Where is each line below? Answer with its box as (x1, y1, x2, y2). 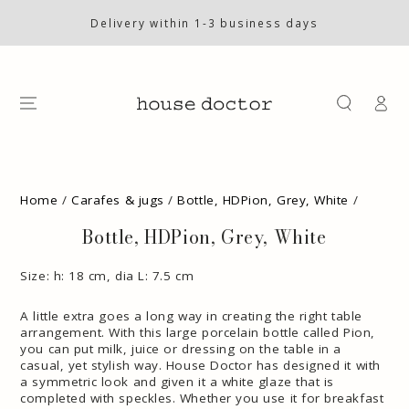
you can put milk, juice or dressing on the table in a (20, 341, 342, 358)
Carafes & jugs (71, 191, 164, 208)
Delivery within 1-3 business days (90, 16, 319, 30)
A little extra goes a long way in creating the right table (20, 308, 362, 325)
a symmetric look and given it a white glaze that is (20, 373, 334, 391)
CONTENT (16, 15, 79, 28)
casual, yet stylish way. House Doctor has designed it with (20, 357, 381, 374)
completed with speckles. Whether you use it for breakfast (20, 390, 384, 407)
